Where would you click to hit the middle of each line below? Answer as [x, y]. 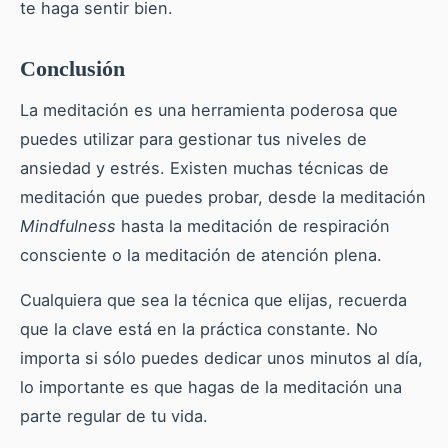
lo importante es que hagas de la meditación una [211, 387]
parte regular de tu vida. [114, 416]
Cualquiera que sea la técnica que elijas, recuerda [213, 300]
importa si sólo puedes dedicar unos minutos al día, [221, 358]
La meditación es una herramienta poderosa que [209, 110]
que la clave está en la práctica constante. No [199, 329]
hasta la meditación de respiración [253, 226]
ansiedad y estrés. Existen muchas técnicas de [204, 168]
